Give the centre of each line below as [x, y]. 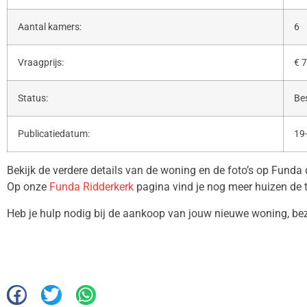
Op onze [28, 187]
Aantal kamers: [50, 27]
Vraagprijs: [41, 63]
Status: [33, 99]
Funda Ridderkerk [91, 187]
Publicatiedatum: [54, 134]
